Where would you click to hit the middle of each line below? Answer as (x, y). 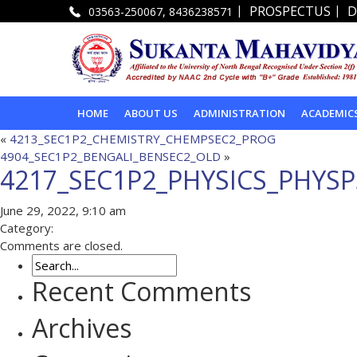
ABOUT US (151, 113)
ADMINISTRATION (239, 113)
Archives (82, 328)
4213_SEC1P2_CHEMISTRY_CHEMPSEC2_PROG (143, 138)
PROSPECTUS (290, 12)
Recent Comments (141, 291)
